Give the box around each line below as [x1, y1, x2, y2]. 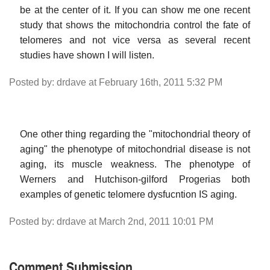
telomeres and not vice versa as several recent [20, 34, 250, 45]
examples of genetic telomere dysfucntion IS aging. [20, 189, 237, 199]
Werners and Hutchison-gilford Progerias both [20, 174, 250, 184]
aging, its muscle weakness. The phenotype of [20, 159, 250, 169]
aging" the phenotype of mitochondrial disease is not [20, 143, 250, 154]
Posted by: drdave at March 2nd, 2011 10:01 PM [9, 216, 213, 227]
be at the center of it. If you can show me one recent [20, 4, 250, 15]
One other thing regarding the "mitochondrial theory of [20, 128, 250, 139]
